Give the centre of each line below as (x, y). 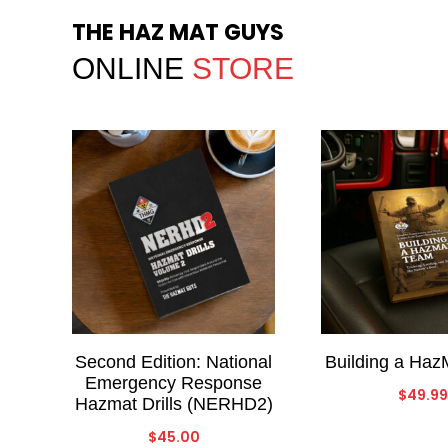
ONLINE (132, 69)
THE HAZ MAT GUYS (178, 33)
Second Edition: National (174, 361)
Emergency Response (174, 382)
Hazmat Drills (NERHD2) (173, 403)
